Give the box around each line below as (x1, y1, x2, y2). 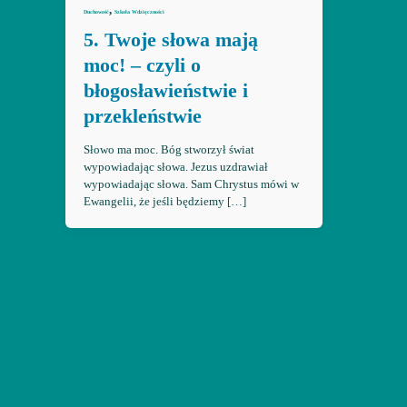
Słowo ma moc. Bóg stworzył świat (83, 143, 254, 157)
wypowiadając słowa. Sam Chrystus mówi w (83, 177, 299, 192)
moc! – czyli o (83, 53, 201, 76)
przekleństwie (83, 104, 202, 127)
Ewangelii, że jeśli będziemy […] (83, 194, 246, 209)
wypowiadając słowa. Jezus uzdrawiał (83, 160, 268, 174)
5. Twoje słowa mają (83, 27, 258, 51)
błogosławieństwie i (83, 78, 248, 102)
